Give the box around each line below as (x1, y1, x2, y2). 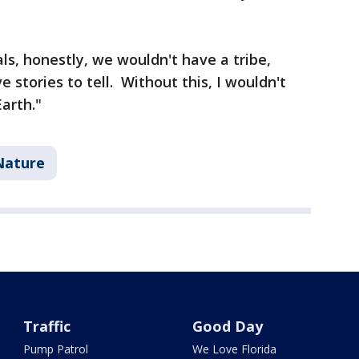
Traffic (23, 317, 71, 336)
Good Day (192, 317, 263, 336)
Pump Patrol (23, 341, 89, 357)
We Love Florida (192, 341, 276, 357)
